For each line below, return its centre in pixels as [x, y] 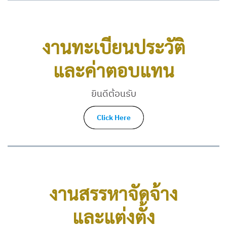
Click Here [113, 118]
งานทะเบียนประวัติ [113, 47]
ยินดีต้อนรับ [113, 94]
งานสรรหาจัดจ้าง [113, 193]
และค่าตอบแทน [113, 70]
